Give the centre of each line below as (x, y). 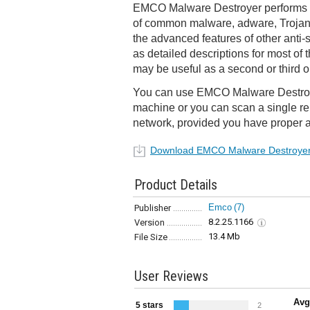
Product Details (176, 185)
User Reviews (171, 276)
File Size (151, 237)
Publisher (153, 208)
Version (149, 222)
